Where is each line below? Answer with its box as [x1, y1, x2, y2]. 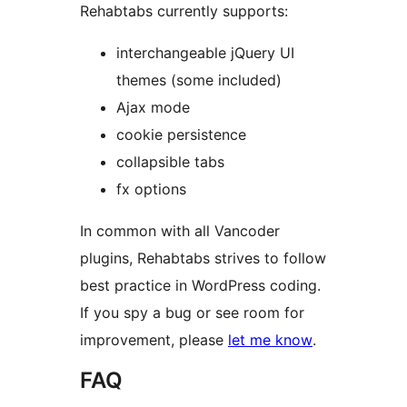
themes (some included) [116, 71, 282, 90]
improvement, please [80, 331, 228, 350]
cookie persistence [116, 125, 246, 144]
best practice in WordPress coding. [80, 276, 321, 295]
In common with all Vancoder [80, 222, 280, 241]
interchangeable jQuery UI [116, 44, 294, 63]
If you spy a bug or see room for [80, 303, 304, 323]
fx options [116, 180, 186, 199]
